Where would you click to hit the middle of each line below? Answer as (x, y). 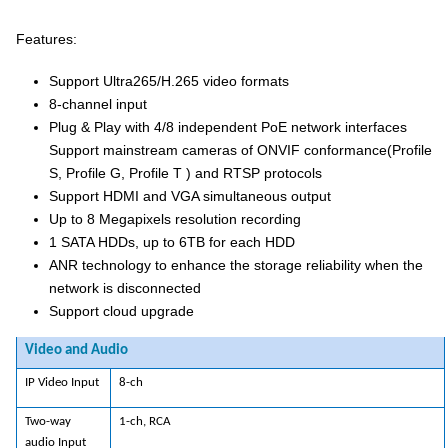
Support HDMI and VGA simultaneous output (190, 196)
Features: (47, 39)
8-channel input (98, 104)
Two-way (47, 422)
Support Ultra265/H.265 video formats (169, 81)
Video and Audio (76, 350)
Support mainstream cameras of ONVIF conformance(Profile (241, 150)
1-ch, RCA (144, 422)
